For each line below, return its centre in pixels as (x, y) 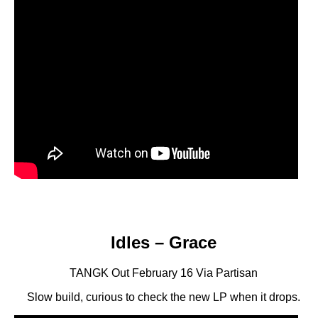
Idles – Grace (163, 243)
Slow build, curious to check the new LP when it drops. (163, 297)
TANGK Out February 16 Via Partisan (163, 273)
